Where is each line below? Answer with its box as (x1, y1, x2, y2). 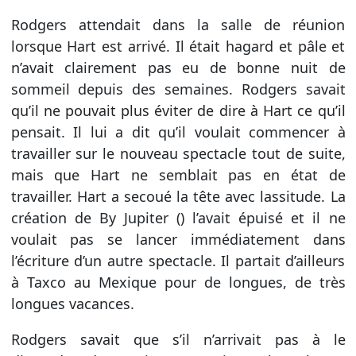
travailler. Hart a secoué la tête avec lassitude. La (10, 187, 346, 207)
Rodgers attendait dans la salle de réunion (10, 15, 346, 35)
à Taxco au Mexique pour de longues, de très (10, 273, 346, 292)
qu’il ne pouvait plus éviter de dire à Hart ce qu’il (10, 101, 346, 121)
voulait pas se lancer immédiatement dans (10, 230, 346, 250)
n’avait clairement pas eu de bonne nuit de (10, 58, 346, 78)
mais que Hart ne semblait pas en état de (10, 165, 346, 185)
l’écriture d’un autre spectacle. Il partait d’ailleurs (10, 251, 346, 271)
